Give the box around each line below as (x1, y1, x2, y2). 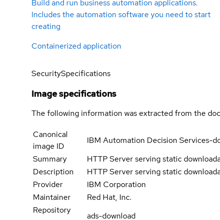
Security (31, 68, 61, 79)
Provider (33, 179, 63, 190)
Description (33, 166, 74, 177)
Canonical (33, 129, 68, 140)
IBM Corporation (87, 179, 146, 190)
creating (31, 21, 60, 32)
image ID (33, 141, 64, 152)
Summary (33, 154, 67, 165)
